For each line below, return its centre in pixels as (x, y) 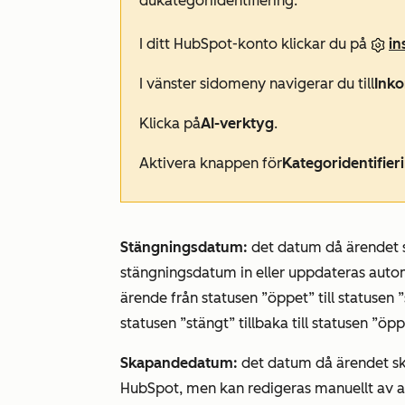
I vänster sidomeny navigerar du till (257, 84)
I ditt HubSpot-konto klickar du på (255, 44)
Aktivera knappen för (211, 164)
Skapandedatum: (179, 363)
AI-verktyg (237, 124)
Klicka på (170, 124)
